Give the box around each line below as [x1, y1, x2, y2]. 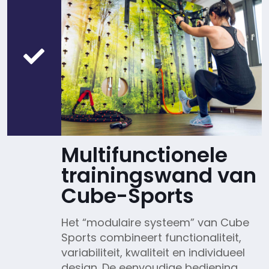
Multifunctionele [61, 140, 228, 169]
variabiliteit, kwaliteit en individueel [61, 244, 245, 260]
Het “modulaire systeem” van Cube [61, 214, 249, 230]
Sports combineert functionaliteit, [61, 229, 241, 245]
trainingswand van [61, 160, 256, 190]
